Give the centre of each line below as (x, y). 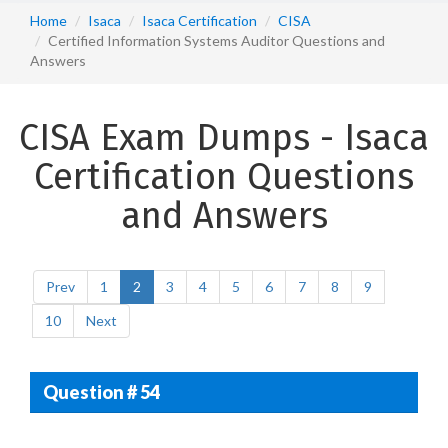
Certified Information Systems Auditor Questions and (216, 40)
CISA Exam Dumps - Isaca (224, 138)
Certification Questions (224, 177)
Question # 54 (101, 391)
